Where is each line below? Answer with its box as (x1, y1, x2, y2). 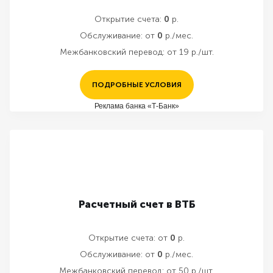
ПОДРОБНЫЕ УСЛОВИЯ (91, 80, 182, 89)
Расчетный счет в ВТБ (78, 198, 195, 210)
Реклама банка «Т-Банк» (94, 101, 179, 110)
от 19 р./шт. (166, 47, 214, 57)
